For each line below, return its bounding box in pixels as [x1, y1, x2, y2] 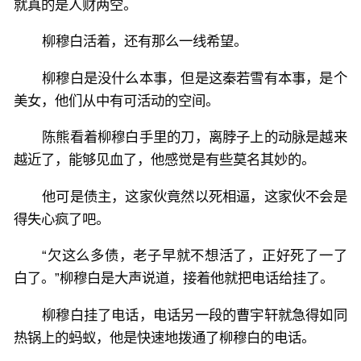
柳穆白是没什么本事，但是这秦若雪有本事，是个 [42, 69, 347, 86]
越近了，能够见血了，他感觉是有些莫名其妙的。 [14, 151, 316, 168]
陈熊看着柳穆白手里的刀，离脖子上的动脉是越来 [42, 129, 347, 146]
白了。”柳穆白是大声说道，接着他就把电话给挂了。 [14, 270, 334, 287]
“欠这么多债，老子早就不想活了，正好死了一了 [42, 247, 347, 264]
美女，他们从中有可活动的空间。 [14, 92, 220, 109]
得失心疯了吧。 [14, 210, 110, 227]
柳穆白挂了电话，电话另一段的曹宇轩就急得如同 [42, 306, 347, 323]
